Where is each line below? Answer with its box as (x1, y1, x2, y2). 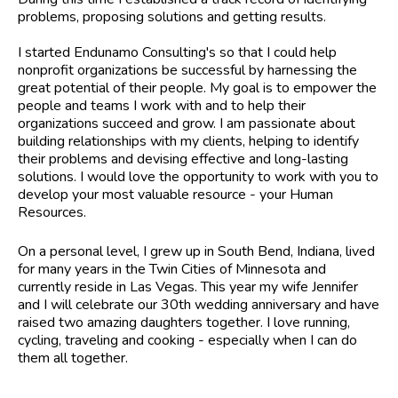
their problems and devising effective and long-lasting (18, 149, 348, 170)
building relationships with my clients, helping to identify (18, 131, 359, 152)
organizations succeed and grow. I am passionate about (18, 114, 355, 134)
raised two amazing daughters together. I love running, (18, 313, 350, 333)
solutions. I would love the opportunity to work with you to (18, 167, 378, 187)
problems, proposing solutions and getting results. (18, 7, 326, 28)
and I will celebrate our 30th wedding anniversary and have (18, 295, 379, 315)
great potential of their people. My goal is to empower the (18, 78, 377, 99)
